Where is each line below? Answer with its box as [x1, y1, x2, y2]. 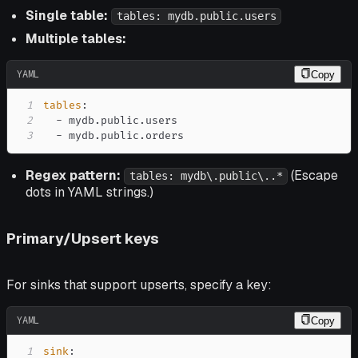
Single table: [26, 7, 108, 25]
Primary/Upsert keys [6, 229, 159, 249]
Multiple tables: [26, 30, 126, 48]
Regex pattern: [26, 167, 121, 185]
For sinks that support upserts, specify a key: [6, 276, 272, 293]
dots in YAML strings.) [26, 184, 153, 201]
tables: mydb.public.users [116, 10, 276, 23]
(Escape [288, 167, 339, 185]
